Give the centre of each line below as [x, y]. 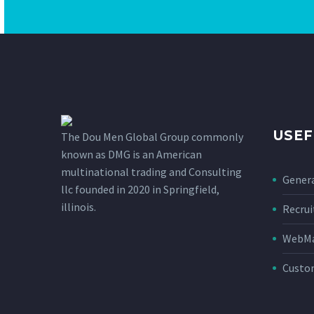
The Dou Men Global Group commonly [152, 136]
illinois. [78, 206]
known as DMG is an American [131, 154]
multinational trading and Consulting [151, 171]
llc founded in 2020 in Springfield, [140, 189]
